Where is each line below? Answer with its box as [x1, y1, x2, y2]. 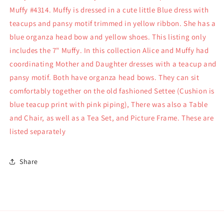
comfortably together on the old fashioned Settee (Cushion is [9, 86, 215, 96]
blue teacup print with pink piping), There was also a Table [9, 99, 208, 109]
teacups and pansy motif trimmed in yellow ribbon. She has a [9, 18, 216, 28]
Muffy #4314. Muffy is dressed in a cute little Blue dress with [9, 5, 209, 15]
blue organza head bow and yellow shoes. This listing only [9, 32, 206, 42]
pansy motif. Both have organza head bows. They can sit [9, 72, 199, 82]
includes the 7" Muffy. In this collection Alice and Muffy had [9, 45, 209, 55]
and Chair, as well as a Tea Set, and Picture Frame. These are [9, 113, 214, 123]
